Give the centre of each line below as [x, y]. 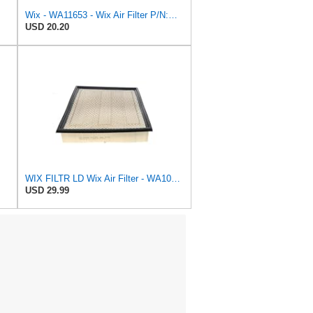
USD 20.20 [47, 27]
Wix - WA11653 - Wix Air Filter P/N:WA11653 [173, 15]
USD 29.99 [47, 191]
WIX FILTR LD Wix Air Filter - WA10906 [176, 179]
